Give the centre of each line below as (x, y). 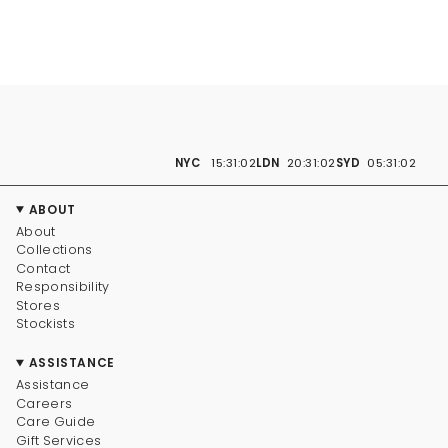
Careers (44, 403)
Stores (38, 305)
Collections (54, 250)
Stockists (45, 324)
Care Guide (56, 422)
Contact (43, 268)
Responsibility (63, 287)
